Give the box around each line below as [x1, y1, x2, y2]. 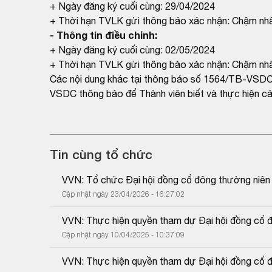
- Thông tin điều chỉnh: [50, 29, 157, 41]
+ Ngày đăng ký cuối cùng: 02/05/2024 [50, 44, 215, 55]
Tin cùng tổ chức [50, 146, 152, 162]
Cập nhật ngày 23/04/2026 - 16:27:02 [62, 189, 185, 199]
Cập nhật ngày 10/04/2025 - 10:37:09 [62, 229, 185, 239]
